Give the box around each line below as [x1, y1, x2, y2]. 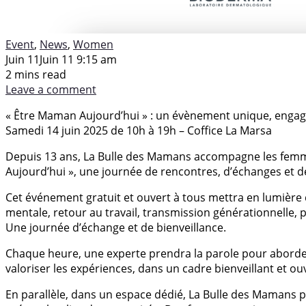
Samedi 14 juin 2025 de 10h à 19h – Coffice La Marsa [5, 122, 272, 138]
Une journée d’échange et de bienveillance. [5, 219, 226, 235]
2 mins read [5, 66, 66, 82]
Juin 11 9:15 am [40, 51, 117, 67]
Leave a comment [5, 81, 96, 97]
